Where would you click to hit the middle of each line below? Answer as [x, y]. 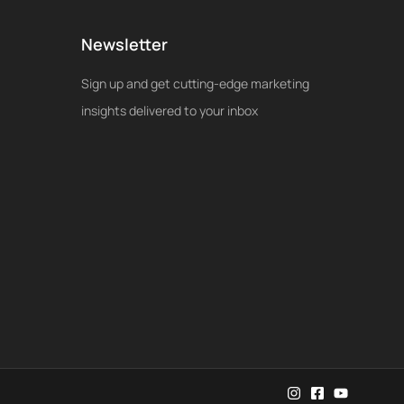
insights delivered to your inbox [169, 110]
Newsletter [124, 44]
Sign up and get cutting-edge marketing [195, 83]
